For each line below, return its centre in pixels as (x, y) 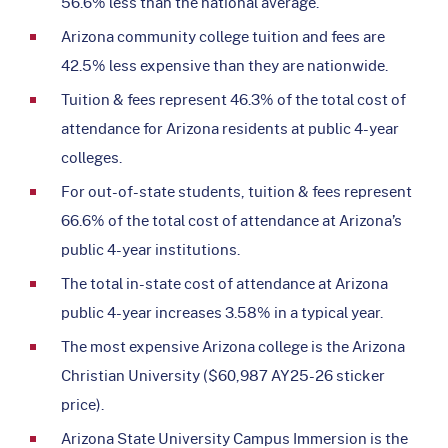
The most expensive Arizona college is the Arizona (233, 345)
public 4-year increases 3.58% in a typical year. (222, 311)
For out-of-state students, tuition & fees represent (236, 190)
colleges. (91, 156)
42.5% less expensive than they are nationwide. (224, 64)
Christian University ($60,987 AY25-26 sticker (223, 374)
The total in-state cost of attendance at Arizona (224, 282)
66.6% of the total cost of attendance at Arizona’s (231, 219)
